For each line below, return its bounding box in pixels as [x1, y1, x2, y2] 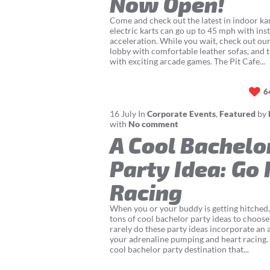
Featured [219, 108, 256, 119]
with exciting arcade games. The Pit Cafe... [110, 55, 265, 66]
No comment [128, 118, 178, 129]
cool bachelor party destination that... [110, 243, 249, 254]
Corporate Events [147, 108, 216, 119]
